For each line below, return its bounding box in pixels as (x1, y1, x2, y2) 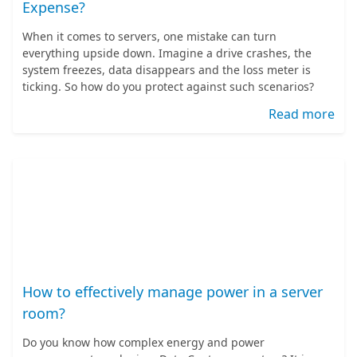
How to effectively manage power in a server (22, 282, 323, 301)
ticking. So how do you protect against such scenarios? (22, 79, 314, 94)
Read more (269, 105, 335, 123)
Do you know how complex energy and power (22, 335, 265, 350)
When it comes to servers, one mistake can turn (22, 29, 277, 44)
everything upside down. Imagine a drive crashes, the (22, 45, 312, 61)
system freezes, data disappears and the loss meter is (22, 62, 311, 77)
